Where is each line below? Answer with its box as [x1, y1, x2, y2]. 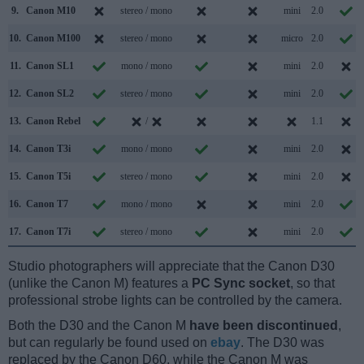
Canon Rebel [26, 115, 80, 127]
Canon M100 [26, 32, 80, 44]
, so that [290, 275, 335, 290]
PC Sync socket [192, 275, 290, 290]
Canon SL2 [26, 87, 74, 99]
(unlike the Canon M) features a [8, 275, 192, 290]
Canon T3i [26, 142, 71, 154]
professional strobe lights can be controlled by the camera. [8, 292, 342, 307]
